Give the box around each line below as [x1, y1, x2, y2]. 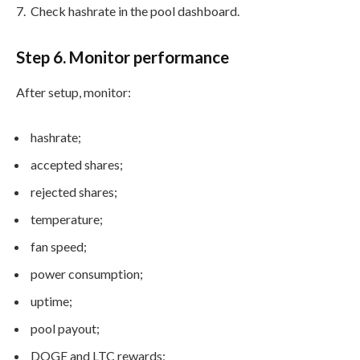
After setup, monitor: [16, 84, 131, 100]
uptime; [31, 293, 72, 309]
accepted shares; [31, 157, 123, 173]
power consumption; [31, 266, 143, 282]
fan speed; [31, 239, 87, 255]
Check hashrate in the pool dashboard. [31, 3, 239, 19]
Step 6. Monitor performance [16, 47, 229, 67]
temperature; [31, 211, 103, 227]
